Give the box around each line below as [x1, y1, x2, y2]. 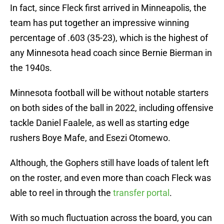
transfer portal [113, 187, 169, 198]
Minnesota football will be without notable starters [10, 87, 208, 98]
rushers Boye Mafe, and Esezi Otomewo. [10, 132, 170, 143]
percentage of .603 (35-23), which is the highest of [10, 32, 208, 43]
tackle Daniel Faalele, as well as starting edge [10, 117, 189, 128]
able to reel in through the [10, 187, 113, 198]
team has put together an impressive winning [10, 17, 189, 28]
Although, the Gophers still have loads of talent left [10, 157, 209, 168]
